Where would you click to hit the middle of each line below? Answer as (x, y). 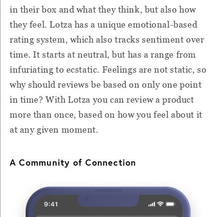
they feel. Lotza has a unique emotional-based (104, 24)
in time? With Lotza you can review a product (102, 99)
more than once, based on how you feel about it (106, 114)
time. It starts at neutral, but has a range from (103, 54)
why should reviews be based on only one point (106, 84)
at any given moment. (54, 129)
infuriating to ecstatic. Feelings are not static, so (108, 69)
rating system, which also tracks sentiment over (107, 39)
